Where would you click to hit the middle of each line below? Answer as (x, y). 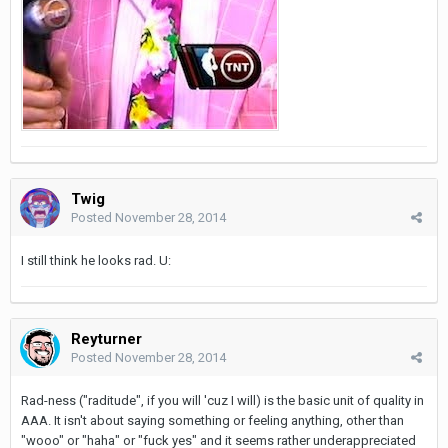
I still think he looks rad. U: (96, 260)
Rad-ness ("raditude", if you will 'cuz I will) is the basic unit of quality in (222, 400)
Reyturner (106, 338)
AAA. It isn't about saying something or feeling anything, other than (212, 420)
